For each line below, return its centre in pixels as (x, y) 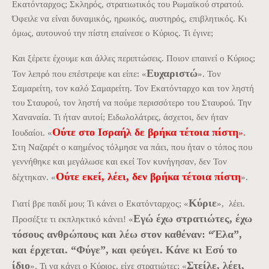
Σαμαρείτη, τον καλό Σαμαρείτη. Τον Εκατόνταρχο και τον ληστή (133, 88)
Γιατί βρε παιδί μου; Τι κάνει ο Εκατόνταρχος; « (100, 203)
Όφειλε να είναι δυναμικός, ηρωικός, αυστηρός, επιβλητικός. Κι (129, 18)
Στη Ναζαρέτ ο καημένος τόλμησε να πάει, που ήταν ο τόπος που (132, 147)
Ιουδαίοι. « (32, 132)
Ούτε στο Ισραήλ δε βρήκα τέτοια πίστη (145, 132)
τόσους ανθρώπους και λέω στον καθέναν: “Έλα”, (127, 234)
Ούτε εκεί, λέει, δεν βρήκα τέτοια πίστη (148, 176)
